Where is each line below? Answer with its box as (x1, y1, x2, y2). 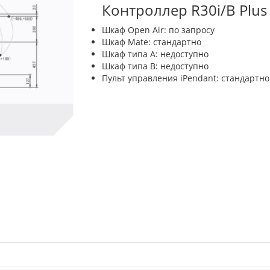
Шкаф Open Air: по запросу (102, 24, 215, 36)
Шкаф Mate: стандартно (102, 36, 201, 48)
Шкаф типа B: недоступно (102, 60, 209, 72)
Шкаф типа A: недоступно (102, 48, 209, 60)
